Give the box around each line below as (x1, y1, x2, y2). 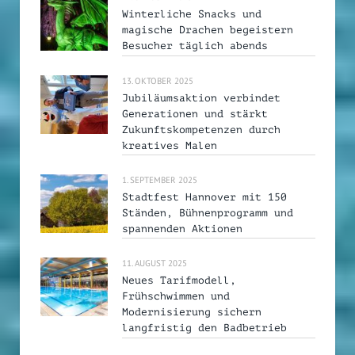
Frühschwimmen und (122, 290, 230, 303)
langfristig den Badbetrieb (122, 322, 287, 334)
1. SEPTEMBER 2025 (122, 174, 197, 185)
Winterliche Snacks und (122, 8, 261, 21)
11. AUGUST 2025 (122, 258, 187, 269)
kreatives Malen (122, 139, 217, 151)
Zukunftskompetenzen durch (122, 123, 281, 136)
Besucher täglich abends (122, 40, 268, 52)
